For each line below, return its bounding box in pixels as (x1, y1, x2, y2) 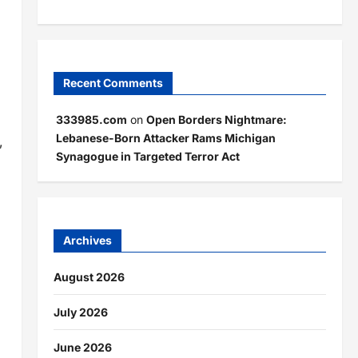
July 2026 (53, 305, 108, 319)
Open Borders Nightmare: (145, 113, 287, 126)
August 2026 (53, 270, 125, 284)
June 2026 (53, 340, 112, 354)
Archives (62, 233, 112, 247)
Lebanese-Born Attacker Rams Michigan (55, 131, 276, 145)
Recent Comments (62, 76, 163, 89)
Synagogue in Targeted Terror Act (55, 149, 240, 163)
